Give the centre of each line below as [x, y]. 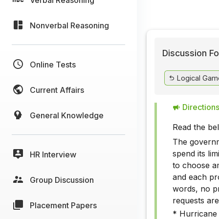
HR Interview [53, 154]
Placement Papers [63, 205]
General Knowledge [67, 115]
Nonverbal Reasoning [69, 25]
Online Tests [53, 64]
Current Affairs [57, 90]
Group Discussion [62, 180]
